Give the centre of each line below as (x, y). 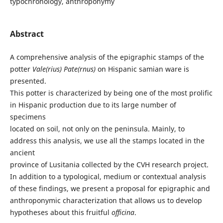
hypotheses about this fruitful (60, 212)
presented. (28, 81)
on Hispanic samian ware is (142, 69)
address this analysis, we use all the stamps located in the (107, 141)
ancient (22, 153)
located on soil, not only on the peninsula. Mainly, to (97, 129)
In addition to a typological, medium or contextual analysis (108, 176)
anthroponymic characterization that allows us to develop (106, 200)
